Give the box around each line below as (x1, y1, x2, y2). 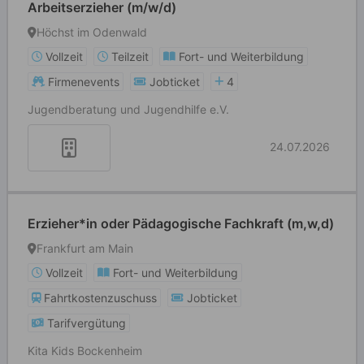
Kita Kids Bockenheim (28, 344, 142, 357)
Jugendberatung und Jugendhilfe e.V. (28, 102, 229, 116)
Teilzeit (111, 50, 149, 63)
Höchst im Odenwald (37, 25, 147, 39)
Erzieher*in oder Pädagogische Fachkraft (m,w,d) (28, 215, 334, 232)
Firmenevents (48, 75, 119, 89)
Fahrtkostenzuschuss (44, 291, 157, 305)
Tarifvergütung (47, 316, 126, 330)
